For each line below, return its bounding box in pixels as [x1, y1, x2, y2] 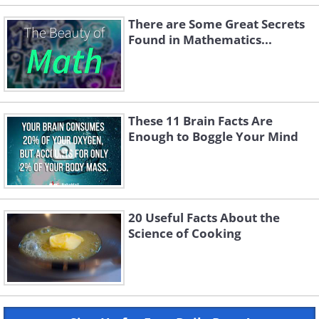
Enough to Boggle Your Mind [128, 128, 298, 145]
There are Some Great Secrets [128, 16, 305, 33]
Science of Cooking [128, 225, 241, 242]
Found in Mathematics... [128, 31, 272, 48]
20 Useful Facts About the [128, 209, 280, 226]
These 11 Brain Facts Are [128, 113, 273, 130]
